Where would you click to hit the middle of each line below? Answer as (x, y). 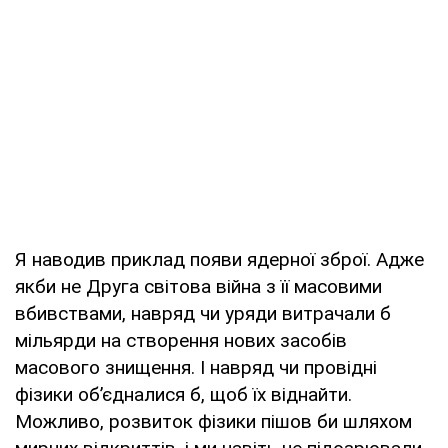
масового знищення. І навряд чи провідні (196, 367)
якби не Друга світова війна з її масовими (198, 286)
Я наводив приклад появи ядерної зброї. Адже (219, 259)
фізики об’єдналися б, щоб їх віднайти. (183, 394)
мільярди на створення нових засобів (181, 340)
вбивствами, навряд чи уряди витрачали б (203, 313)
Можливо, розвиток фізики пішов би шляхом (213, 421)
